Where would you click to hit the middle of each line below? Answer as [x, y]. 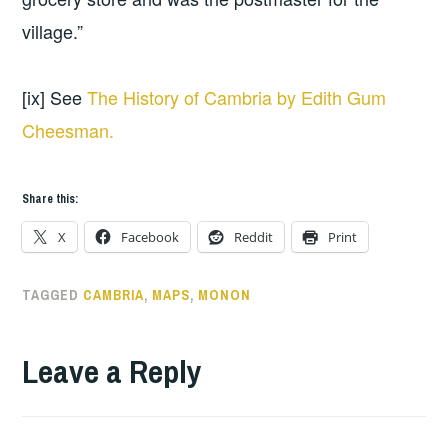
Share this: [50, 198]
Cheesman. [68, 129]
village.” [53, 31]
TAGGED [53, 294]
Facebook [150, 236]
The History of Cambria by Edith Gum [237, 96]
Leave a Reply [112, 371]
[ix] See [55, 96]
